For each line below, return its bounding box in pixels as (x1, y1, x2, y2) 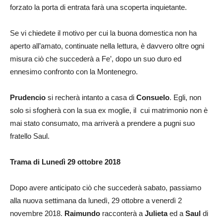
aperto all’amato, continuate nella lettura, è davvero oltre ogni (10, 41, 204, 50)
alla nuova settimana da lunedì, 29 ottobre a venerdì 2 (10, 196, 182, 205)
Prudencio (10, 93, 46, 102)
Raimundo (64, 209, 100, 218)
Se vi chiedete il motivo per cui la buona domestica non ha (10, 28, 197, 37)
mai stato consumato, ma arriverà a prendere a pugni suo (10, 118, 195, 127)
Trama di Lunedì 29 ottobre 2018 (10, 157, 124, 166)
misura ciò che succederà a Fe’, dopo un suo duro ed (10, 54, 181, 63)
